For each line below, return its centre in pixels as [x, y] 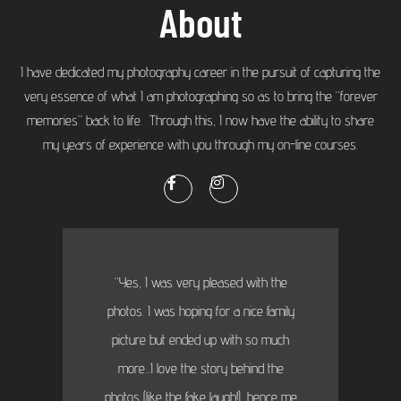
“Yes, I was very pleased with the [200, 283]
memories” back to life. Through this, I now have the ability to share [200, 121]
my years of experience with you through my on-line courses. [200, 145]
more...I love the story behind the [200, 369]
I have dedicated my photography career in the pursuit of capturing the [200, 73]
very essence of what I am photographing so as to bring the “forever [200, 97]
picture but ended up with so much [200, 340]
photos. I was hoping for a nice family [200, 311]
